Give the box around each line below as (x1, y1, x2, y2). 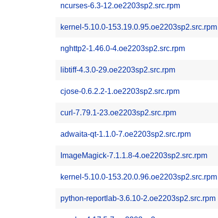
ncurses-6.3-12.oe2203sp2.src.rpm (60, 1, 180, 10)
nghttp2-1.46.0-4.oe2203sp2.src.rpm (60, 44, 185, 53)
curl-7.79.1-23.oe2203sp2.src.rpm (60, 109, 176, 117)
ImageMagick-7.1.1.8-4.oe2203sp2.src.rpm (60, 151, 207, 160)
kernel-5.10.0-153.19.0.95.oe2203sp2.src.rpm (60, 23, 217, 31)
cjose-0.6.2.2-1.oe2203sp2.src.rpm (60, 87, 180, 95)
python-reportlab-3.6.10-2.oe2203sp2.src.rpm (60, 194, 216, 202)
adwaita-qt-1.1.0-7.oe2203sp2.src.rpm (60, 130, 191, 138)
